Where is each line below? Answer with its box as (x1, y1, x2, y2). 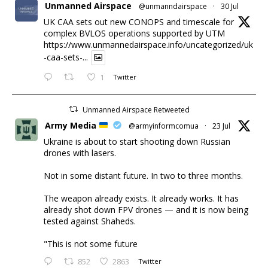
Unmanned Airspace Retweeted (83, 104, 190, 115)
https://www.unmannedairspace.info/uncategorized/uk (44, 39, 253, 51)
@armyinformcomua (128, 120, 199, 131)
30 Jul (221, 1, 239, 12)
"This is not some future (44, 237, 138, 249)
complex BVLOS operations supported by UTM (44, 28, 225, 39)
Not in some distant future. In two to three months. (44, 169, 243, 181)
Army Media (45, 119, 99, 131)
